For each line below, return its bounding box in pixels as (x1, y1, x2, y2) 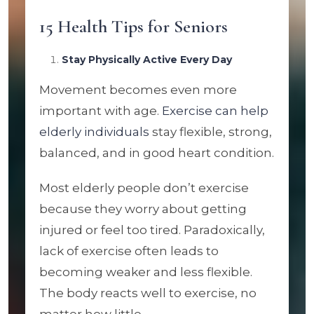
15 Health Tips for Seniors (39, 15, 228, 37)
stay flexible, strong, (149, 125, 272, 139)
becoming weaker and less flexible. (39, 265, 252, 279)
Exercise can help (162, 104, 268, 118)
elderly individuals (39, 125, 149, 139)
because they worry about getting (39, 202, 247, 216)
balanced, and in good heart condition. (39, 146, 274, 160)
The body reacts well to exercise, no (39, 286, 257, 300)
